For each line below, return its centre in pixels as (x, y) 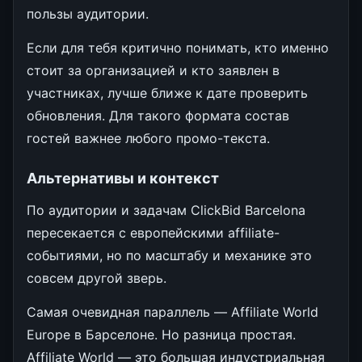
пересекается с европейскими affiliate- (153, 232)
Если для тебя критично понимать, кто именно (178, 47)
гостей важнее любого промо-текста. (148, 138)
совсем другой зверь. (97, 278)
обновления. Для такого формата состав (158, 115)
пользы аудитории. (88, 13)
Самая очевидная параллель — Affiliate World (173, 311)
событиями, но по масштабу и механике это (169, 255)
